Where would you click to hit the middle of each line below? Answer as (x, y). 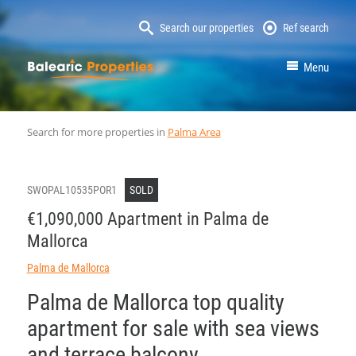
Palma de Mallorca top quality (155, 302)
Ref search (306, 28)
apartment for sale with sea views (173, 328)
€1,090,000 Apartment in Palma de (147, 219)
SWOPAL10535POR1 (72, 190)
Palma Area (194, 132)
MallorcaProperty (206, 68)
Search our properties (206, 28)
